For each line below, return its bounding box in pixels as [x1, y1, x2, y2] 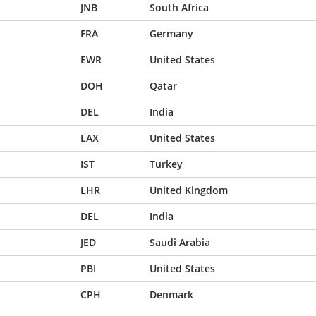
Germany [150, 27, 193, 40]
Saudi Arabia [150, 236, 210, 249]
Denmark [150, 288, 193, 301]
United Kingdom [150, 183, 228, 197]
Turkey [150, 157, 183, 171]
